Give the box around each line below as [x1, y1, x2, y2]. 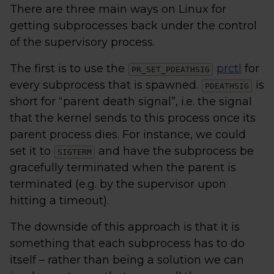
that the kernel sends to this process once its [10, 111, 256, 125]
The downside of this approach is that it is [10, 220, 240, 234]
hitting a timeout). [10, 194, 109, 207]
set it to [10, 144, 54, 158]
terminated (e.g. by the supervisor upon [10, 177, 226, 191]
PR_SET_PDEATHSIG [131, 65, 210, 74]
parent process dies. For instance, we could [10, 128, 246, 141]
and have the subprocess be [95, 144, 254, 158]
